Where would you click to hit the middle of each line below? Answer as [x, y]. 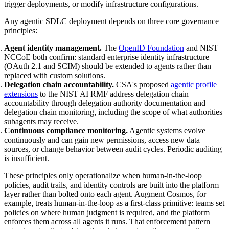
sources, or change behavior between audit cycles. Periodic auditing [113, 149]
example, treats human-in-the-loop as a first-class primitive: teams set [114, 203]
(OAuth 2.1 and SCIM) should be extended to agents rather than [108, 66]
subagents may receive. [41, 121]
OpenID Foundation [151, 48]
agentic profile [194, 84]
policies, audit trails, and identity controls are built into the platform [111, 185]
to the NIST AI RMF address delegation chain [113, 94]
